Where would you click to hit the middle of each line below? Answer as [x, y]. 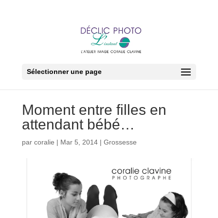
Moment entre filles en [94, 110]
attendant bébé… [78, 124]
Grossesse [120, 142]
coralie [44, 142]
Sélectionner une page [64, 72]
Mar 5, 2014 [79, 142]
